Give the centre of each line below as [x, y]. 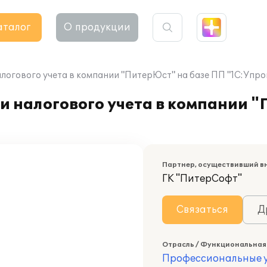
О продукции [97, 27]
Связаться [202, 210]
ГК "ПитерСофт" [202, 179]
